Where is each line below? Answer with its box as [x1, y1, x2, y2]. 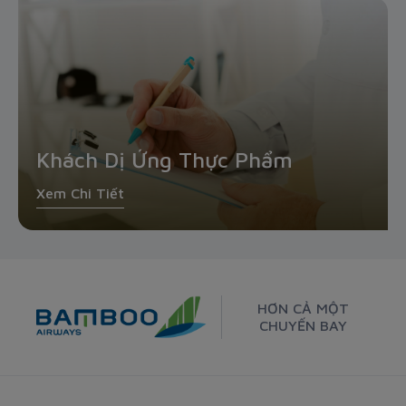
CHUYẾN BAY [258, 317, 347, 334]
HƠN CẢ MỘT [256, 300, 349, 317]
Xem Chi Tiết [36, 185, 124, 202]
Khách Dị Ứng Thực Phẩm [36, 147, 293, 173]
